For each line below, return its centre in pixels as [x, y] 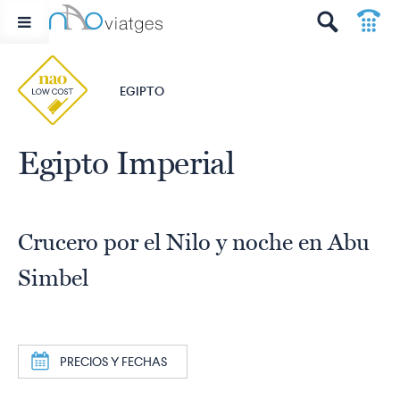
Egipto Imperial [126, 163]
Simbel [53, 278]
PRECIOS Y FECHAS [113, 362]
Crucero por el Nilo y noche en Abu [194, 242]
